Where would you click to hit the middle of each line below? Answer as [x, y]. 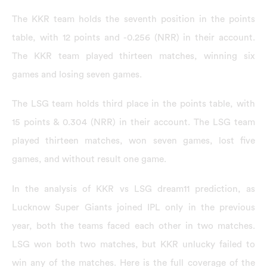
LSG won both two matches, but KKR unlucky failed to [133, 244]
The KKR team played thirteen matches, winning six [133, 56]
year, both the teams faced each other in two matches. [133, 226]
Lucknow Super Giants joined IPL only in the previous [133, 207]
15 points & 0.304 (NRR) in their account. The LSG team [133, 122]
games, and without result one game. [89, 159]
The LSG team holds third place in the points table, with [133, 104]
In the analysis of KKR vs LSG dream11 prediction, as [133, 189]
